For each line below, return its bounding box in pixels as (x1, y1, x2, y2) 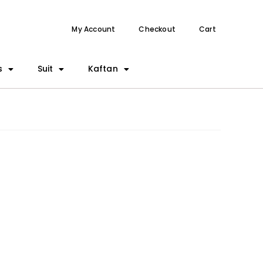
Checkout (139, 24, 176, 34)
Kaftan (87, 63, 118, 75)
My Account (72, 24, 116, 34)
